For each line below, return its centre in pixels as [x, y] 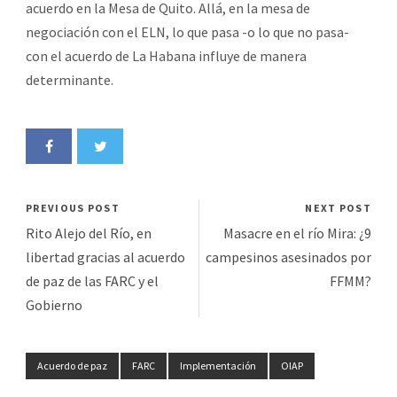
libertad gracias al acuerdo [105, 257]
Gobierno [54, 304]
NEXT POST [338, 207]
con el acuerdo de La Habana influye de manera [166, 55]
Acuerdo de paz [72, 365]
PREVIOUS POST [73, 207]
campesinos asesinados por [288, 257]
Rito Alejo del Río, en [89, 233]
